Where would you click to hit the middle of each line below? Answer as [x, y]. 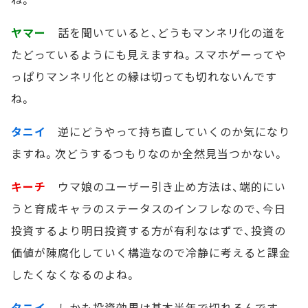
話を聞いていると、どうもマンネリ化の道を [166, 32]
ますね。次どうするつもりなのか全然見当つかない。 [148, 153]
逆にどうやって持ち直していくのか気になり [168, 131]
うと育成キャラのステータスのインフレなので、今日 [149, 208]
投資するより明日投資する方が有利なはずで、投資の [149, 230]
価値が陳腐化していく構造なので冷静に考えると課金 [151, 252]
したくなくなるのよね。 [74, 274]
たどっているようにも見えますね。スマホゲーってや [149, 54]
